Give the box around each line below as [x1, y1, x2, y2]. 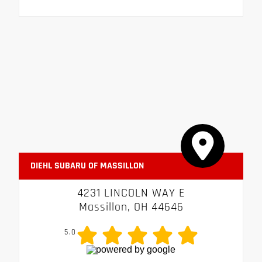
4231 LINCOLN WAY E [77, 185, 185, 201]
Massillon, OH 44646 [78, 199, 184, 215]
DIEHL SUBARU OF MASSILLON [30, 160, 144, 173]
